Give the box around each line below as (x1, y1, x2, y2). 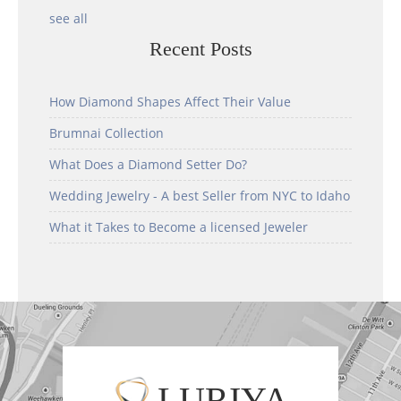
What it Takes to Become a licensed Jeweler (49, 218, 308, 236)
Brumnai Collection (49, 124, 164, 142)
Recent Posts (149, 38, 252, 61)
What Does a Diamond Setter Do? (49, 156, 247, 174)
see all (49, 10, 88, 28)
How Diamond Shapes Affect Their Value (49, 93, 291, 111)
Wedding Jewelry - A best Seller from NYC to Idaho (49, 187, 350, 205)
